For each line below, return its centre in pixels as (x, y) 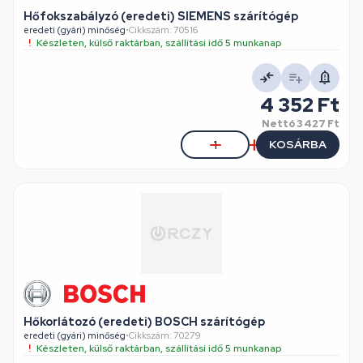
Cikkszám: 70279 (165, 335)
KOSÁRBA (298, 144)
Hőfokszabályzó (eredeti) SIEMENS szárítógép (161, 16)
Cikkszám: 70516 (163, 30)
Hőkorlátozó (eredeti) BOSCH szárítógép (144, 322)
